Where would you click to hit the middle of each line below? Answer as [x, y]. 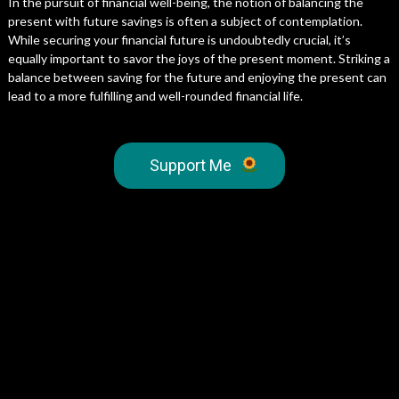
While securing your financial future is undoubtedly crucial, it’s [179, 40]
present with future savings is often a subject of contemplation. [185, 21]
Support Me [190, 165]
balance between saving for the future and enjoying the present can [197, 77]
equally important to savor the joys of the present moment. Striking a [199, 58]
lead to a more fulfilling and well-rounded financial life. [155, 96]
